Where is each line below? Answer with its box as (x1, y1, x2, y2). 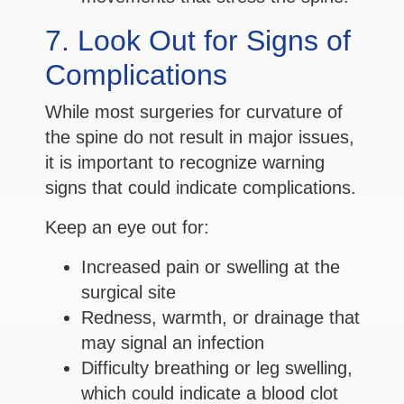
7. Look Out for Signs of (45, 24, 351, 58)
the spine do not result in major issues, (45, 127, 354, 148)
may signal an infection (81, 333, 264, 353)
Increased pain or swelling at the (81, 257, 340, 278)
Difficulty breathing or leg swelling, (81, 358, 353, 379)
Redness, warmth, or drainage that (81, 308, 360, 328)
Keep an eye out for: (45, 217, 209, 238)
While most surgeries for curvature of (45, 102, 343, 123)
